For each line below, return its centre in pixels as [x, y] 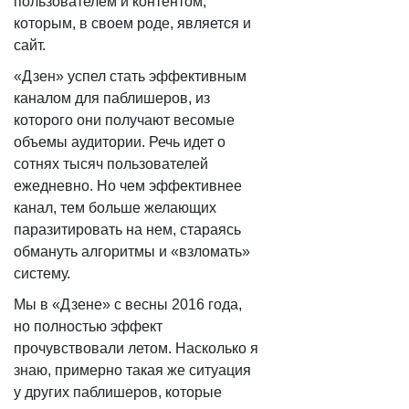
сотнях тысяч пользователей [111, 164]
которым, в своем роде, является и [132, 23]
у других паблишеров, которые [118, 392]
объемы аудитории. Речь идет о [120, 142]
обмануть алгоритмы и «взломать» [132, 252]
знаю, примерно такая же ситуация [132, 370]
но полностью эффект [88, 326]
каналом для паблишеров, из [112, 98]
